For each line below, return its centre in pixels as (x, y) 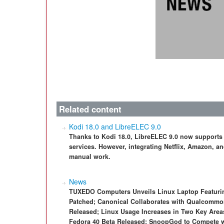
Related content (90, 109)
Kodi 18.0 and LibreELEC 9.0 (115, 126)
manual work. (90, 156)
